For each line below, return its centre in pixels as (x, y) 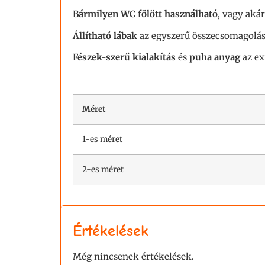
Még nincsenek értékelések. (133, 256)
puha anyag (215, 57)
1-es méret (102, 139)
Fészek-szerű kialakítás (124, 57)
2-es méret (103, 169)
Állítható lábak (105, 35)
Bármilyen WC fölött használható (145, 14)
